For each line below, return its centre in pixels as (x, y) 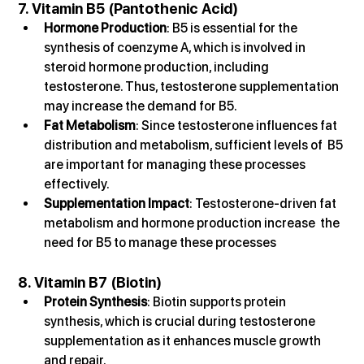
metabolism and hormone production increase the (193, 223)
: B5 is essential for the (234, 28)
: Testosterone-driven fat (264, 203)
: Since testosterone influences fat (238, 125)
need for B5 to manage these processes (160, 242)
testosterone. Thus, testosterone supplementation (193, 86)
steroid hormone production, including (158, 67)
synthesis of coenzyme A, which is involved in (176, 47)
